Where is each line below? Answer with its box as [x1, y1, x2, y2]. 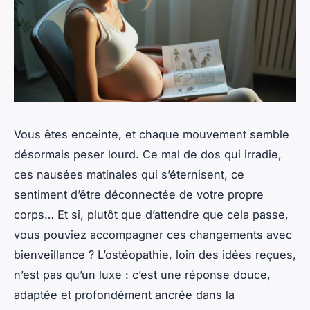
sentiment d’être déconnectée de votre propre [14, 188, 264, 202]
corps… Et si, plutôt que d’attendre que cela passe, [14, 208, 289, 222]
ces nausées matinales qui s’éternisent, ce [14, 167, 244, 182]
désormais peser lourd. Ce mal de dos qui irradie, [14, 147, 282, 162]
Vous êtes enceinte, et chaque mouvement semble [14, 127, 289, 142]
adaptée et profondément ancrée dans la [14, 288, 235, 302]
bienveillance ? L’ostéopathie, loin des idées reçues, [14, 248, 296, 262]
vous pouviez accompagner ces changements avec [14, 228, 292, 242]
